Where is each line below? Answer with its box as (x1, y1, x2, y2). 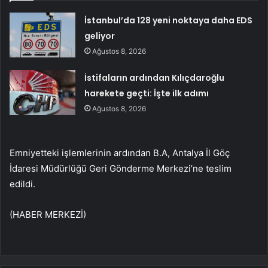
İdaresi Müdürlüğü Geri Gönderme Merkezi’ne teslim (10, 163, 232, 175)
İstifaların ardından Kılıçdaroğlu (84, 72, 225, 84)
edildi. (10, 178, 35, 190)
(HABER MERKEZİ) (10, 209, 86, 221)
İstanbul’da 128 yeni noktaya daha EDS (84, 14, 253, 27)
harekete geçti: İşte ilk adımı (84, 87, 209, 100)
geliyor (84, 30, 115, 42)
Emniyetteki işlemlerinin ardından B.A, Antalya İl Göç (10, 147, 230, 159)
